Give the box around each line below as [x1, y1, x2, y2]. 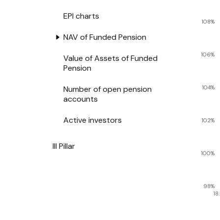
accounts [63, 93, 98, 104]
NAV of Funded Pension [63, 31, 146, 42]
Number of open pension [63, 83, 152, 94]
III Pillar [52, 140, 76, 151]
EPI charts [63, 10, 99, 21]
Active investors [63, 114, 122, 125]
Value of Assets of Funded [63, 53, 158, 63]
